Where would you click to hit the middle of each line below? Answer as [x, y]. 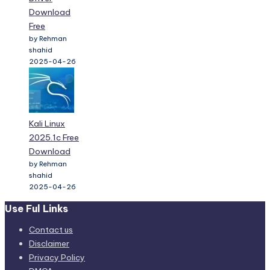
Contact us [51, 230]
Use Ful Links [36, 208]
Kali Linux [47, 124]
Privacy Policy [57, 258]
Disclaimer [49, 244]
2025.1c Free [54, 138]
